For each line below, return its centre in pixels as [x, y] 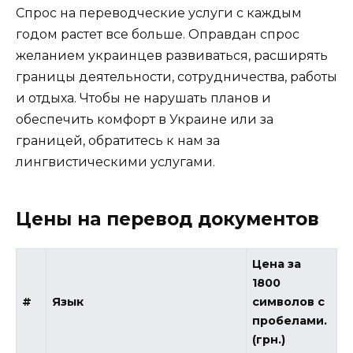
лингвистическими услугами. [115, 162]
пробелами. [290, 320]
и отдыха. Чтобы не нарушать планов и [143, 98]
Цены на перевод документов [167, 219]
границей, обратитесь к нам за [118, 140]
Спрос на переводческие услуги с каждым [159, 13]
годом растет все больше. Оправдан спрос [158, 34]
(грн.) [269, 339]
